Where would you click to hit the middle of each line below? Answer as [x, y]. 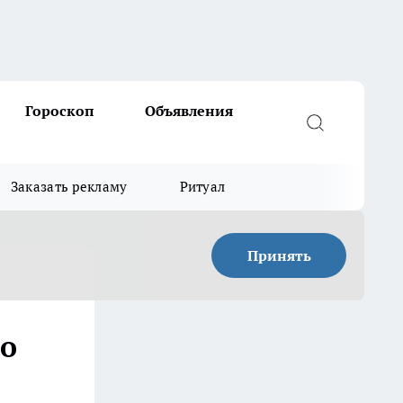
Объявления [189, 111]
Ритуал [202, 187]
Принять [279, 255]
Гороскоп [60, 111]
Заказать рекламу [69, 187]
